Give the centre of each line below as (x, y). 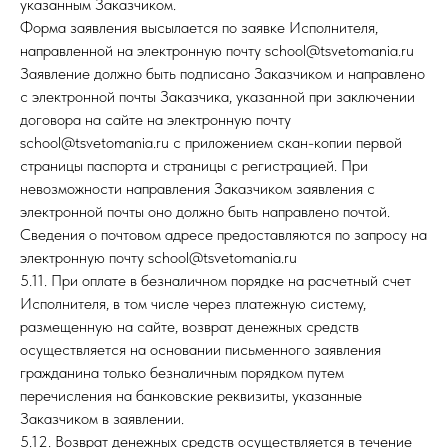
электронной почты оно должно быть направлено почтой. (205, 211)
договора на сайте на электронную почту (155, 119)
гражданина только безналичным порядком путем (182, 372)
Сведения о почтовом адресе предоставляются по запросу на (223, 234)
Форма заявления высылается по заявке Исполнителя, (199, 27)
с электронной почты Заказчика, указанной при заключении (217, 96)
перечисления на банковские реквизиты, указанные (191, 395)
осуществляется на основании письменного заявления (200, 349)
